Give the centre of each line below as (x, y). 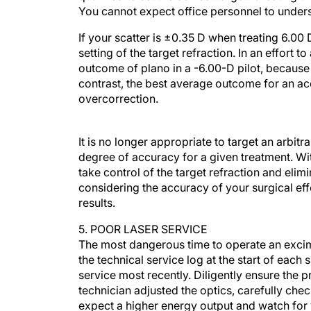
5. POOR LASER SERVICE (143, 215)
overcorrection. (118, 99)
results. (97, 189)
